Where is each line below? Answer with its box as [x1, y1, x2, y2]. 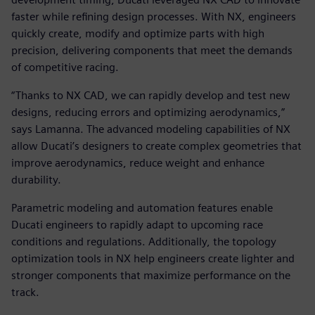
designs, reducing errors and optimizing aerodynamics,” [11, 105, 285, 119]
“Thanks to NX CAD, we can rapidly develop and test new [11, 88, 290, 102]
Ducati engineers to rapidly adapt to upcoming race [11, 217, 263, 231]
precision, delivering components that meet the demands [11, 43, 292, 57]
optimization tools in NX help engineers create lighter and [11, 251, 295, 265]
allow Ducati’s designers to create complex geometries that [11, 139, 302, 153]
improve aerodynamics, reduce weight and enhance [11, 155, 264, 169]
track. [11, 285, 39, 299]
